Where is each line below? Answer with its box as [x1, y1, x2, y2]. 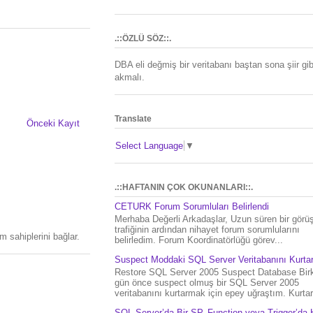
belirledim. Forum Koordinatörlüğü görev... [115, 234, 283, 245]
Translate [115, 114, 152, 124]
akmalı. [115, 71, 145, 82]
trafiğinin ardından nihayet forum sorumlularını [115, 224, 300, 235]
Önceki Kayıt [27, 118, 80, 129]
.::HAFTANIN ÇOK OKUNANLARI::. [115, 182, 253, 192]
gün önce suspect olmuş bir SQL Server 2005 [115, 277, 299, 288]
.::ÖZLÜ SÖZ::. [115, 33, 171, 43]
